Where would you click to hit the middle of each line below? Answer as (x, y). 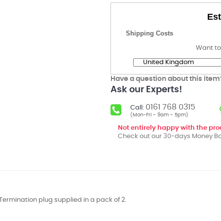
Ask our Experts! (146, 90)
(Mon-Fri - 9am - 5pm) (159, 115)
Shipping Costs (149, 33)
